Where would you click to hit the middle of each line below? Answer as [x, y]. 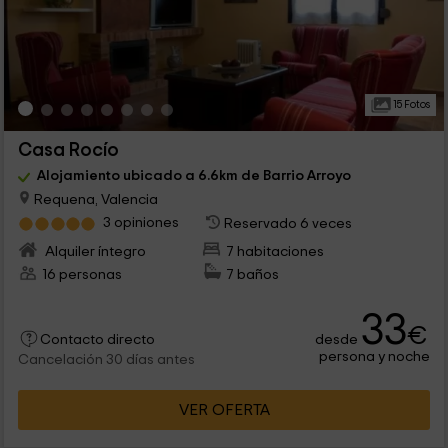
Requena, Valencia [94, 199]
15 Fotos [410, 105]
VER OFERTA [224, 409]
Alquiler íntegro [93, 251]
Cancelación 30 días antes [106, 359]
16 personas [81, 274]
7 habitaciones [275, 251]
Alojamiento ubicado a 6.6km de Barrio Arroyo [193, 176]
